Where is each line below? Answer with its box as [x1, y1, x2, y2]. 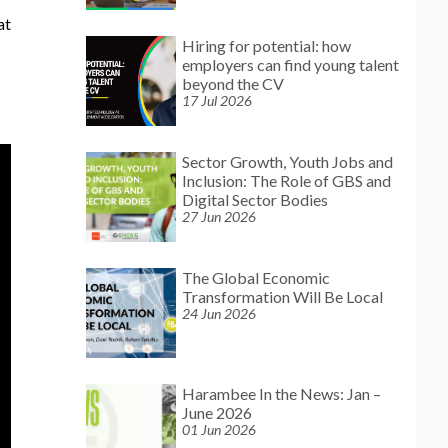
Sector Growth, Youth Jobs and [182, 152, 393, 171]
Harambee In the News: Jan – [182, 384, 381, 403]
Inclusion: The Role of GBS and [182, 171, 391, 190]
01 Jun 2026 [182, 421, 256, 438]
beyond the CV [182, 74, 284, 93]
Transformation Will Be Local [182, 287, 383, 306]
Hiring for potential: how [182, 36, 351, 55]
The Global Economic [182, 268, 330, 287]
